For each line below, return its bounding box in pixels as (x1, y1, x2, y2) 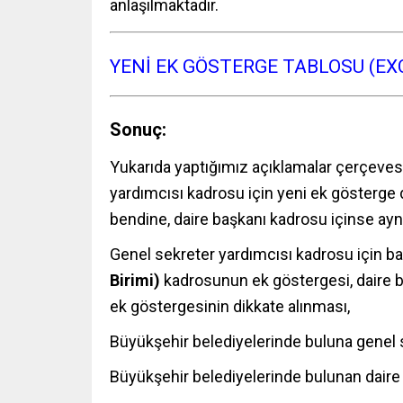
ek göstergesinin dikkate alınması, (110, 297, 350, 317)
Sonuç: (110, 119, 166, 141)
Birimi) (110, 271, 164, 291)
